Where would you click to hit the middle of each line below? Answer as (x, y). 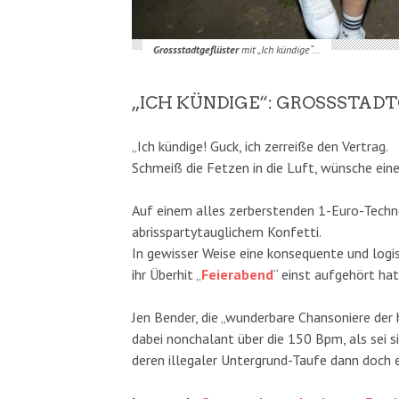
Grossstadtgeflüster (195, 49)
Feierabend (237, 274)
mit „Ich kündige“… (279, 49)
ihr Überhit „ (167, 274)
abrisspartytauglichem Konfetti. (227, 231)
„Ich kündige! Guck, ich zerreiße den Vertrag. (260, 146)
